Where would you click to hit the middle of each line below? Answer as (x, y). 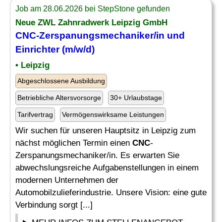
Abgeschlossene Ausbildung (61, 81)
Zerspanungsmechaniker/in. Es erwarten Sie (97, 155)
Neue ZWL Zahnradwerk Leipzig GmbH (91, 23)
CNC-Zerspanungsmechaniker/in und (100, 35)
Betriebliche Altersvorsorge (59, 98)
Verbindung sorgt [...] (54, 205)
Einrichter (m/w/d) (55, 49)
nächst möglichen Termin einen (74, 143)
